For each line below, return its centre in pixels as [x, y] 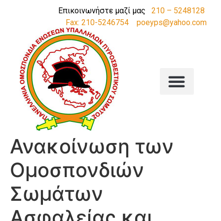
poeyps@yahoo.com [172, 22]
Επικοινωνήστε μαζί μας [105, 11]
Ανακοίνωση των [92, 147]
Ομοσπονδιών [77, 170]
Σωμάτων [56, 194]
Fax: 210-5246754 [97, 22]
